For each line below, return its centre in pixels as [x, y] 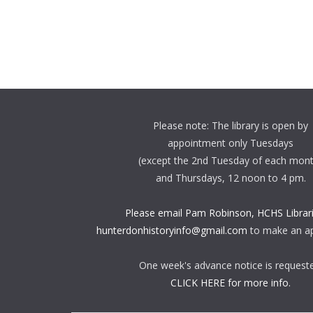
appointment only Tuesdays [231, 143]
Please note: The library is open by [231, 125]
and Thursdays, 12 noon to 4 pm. [231, 178]
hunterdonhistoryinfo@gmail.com [172, 230]
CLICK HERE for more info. [231, 283]
